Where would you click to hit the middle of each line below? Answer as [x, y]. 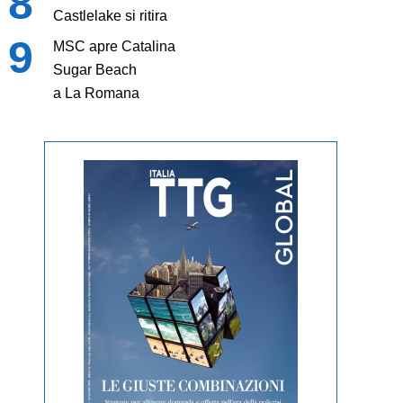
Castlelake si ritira [110, 16]
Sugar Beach [94, 70]
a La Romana [96, 94]
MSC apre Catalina [114, 47]
